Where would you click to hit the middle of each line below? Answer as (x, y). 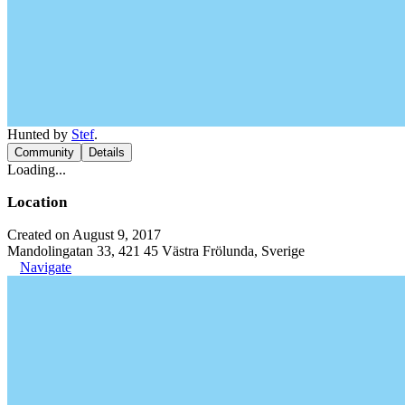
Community (44, 152)
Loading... (37, 169)
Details (107, 152)
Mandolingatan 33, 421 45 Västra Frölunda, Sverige (156, 250)
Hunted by (39, 134)
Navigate (46, 267)
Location (37, 202)
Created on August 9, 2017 (84, 234)
